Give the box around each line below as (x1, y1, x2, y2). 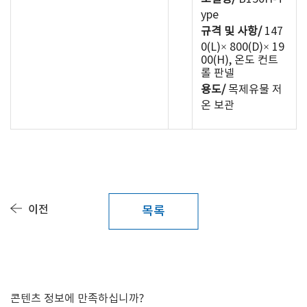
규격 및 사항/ (201, 25, 262, 38)
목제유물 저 (225, 84, 282, 96)
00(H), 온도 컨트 (201, 54, 278, 66)
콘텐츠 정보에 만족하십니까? (10, 293, 144, 305)
